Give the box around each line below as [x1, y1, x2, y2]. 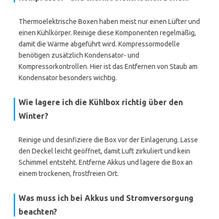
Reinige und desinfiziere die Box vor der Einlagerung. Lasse [19, 136, 198, 144]
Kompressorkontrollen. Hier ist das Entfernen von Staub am [19, 63, 197, 70]
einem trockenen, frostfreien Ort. [19, 170, 119, 177]
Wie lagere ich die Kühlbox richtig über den [19, 98, 183, 107]
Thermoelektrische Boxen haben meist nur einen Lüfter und [19, 18, 200, 25]
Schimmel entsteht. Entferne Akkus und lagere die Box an [19, 158, 193, 166]
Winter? [19, 111, 48, 120]
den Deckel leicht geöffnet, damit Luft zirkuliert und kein [19, 147, 190, 155]
